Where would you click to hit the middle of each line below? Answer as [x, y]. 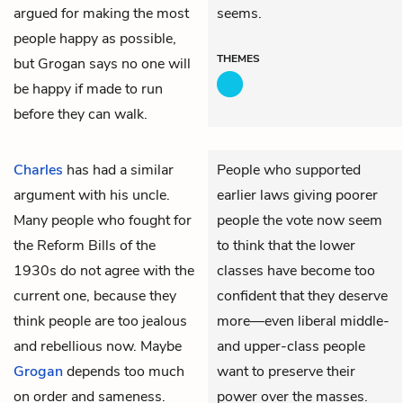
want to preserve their [286, 371]
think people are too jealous [100, 321]
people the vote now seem [300, 220]
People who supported [289, 170]
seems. [239, 13]
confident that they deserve [302, 296]
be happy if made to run [88, 89]
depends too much [124, 371]
